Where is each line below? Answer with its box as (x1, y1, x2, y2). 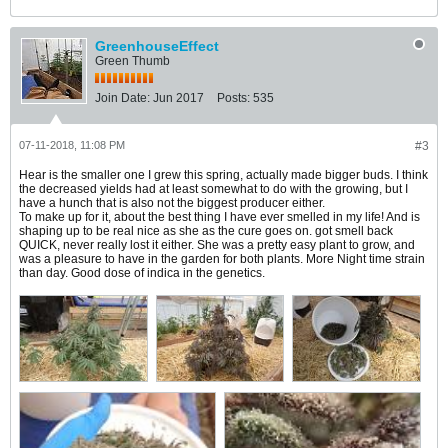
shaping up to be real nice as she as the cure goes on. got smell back (19, 223, 393, 238)
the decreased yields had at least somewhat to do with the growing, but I (19, 181, 408, 196)
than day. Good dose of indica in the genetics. (19, 265, 265, 280)
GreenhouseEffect (95, 37, 219, 54)
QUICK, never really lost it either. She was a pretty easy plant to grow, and (19, 237, 415, 252)
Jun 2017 (153, 90, 204, 105)
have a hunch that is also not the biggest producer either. (19, 195, 325, 210)
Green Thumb (95, 53, 170, 68)
